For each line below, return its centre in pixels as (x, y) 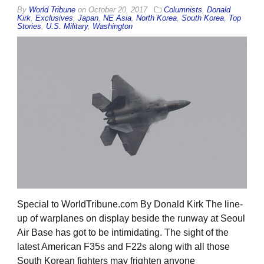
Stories (29, 26)
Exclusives (54, 18)
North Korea (156, 18)
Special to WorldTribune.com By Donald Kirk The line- (130, 204)
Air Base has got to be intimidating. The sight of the (123, 233)
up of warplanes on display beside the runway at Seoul (131, 219)
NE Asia (117, 18)
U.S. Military (67, 26)
